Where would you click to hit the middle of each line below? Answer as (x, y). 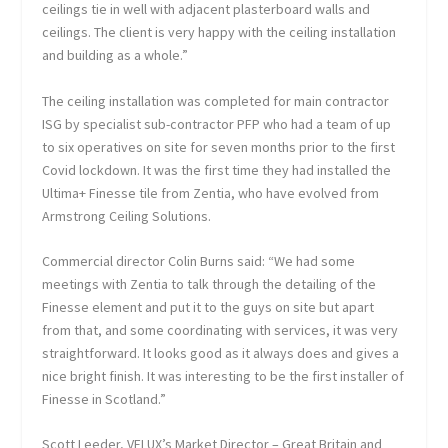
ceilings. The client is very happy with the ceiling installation (219, 32)
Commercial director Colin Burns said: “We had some (199, 260)
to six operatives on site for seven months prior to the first (219, 146)
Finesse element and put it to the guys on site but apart (208, 306)
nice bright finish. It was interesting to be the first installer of (223, 375)
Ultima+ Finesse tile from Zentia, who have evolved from (211, 192)
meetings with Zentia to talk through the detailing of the (209, 283)
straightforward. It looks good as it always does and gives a (221, 352)
